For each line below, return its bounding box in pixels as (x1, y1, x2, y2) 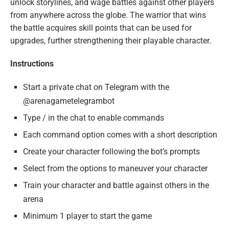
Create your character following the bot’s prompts (23, 146, 200, 156)
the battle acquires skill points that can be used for (10, 22, 192, 33)
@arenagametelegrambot (23, 96, 114, 106)
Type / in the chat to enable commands (23, 112, 164, 123)
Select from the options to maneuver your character (23, 163, 208, 173)
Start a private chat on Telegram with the (23, 82, 169, 92)
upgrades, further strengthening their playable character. (10, 35, 211, 45)
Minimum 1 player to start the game (23, 211, 152, 221)
